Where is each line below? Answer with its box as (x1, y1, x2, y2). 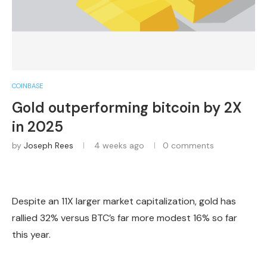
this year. (12, 228, 51, 241)
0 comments (163, 139, 214, 151)
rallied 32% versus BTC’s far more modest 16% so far (12, 211, 237, 224)
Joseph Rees (24, 139, 73, 151)
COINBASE (12, 81, 43, 90)
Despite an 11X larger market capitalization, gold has (12, 194, 236, 207)
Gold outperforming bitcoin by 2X (12, 98, 242, 117)
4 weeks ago (92, 139, 144, 151)
